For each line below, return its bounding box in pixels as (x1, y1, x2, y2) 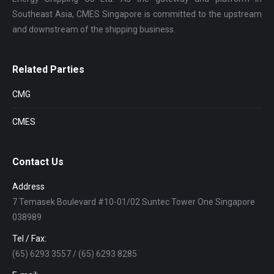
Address (12, 182, 45, 192)
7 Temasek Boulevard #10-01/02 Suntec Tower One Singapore (12, 197, 255, 207)
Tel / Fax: (12, 234, 46, 244)
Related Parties (12, 64, 84, 76)
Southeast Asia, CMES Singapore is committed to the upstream (12, 9, 262, 20)
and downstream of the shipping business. (12, 24, 176, 35)
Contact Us (12, 156, 64, 168)
